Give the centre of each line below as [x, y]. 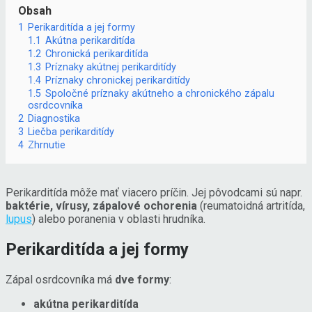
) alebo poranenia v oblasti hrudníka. [119, 219]
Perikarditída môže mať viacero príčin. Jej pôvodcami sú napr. [154, 193]
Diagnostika [54, 119]
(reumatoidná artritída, [251, 206]
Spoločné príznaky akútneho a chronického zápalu [160, 94]
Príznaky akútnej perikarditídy [111, 68]
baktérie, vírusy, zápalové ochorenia [101, 206]
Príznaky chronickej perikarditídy [118, 81]
